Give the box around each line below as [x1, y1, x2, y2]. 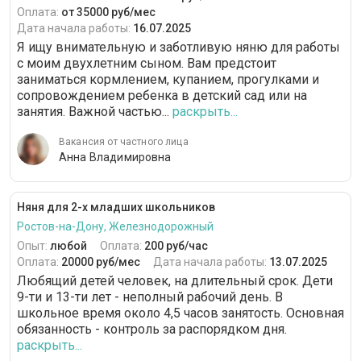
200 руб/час [144, 239, 208, 253]
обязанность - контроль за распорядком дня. [17, 322, 287, 338]
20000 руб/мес [61, 255, 140, 269]
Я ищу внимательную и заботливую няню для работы [17, 39, 340, 56]
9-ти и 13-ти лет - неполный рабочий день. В [17, 289, 283, 305]
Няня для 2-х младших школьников [17, 201, 215, 214]
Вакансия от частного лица [59, 136, 189, 148]
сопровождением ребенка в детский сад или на [17, 88, 307, 104]
